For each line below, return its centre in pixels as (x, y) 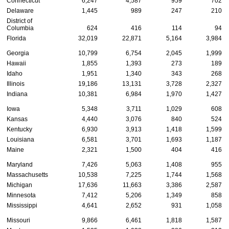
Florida (16, 39)
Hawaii (16, 64)
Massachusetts (27, 175)
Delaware (20, 11)
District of (19, 21)
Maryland (20, 165)
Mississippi (22, 206)
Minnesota (21, 196)
